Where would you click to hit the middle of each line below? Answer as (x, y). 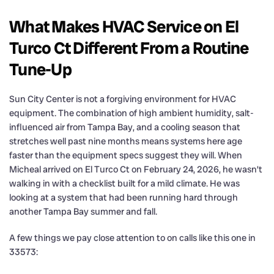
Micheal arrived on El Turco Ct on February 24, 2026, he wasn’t (136, 169)
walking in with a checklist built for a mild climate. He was (124, 183)
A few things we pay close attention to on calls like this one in (132, 238)
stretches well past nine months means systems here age (126, 141)
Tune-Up (40, 69)
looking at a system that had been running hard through (124, 197)
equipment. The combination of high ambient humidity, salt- (131, 113)
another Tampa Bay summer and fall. (83, 211)
